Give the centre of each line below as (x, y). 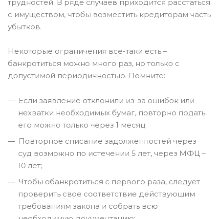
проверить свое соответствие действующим (107, 194)
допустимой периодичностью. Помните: (87, 76)
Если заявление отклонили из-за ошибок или (107, 100)
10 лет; (30, 165)
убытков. (25, 27)
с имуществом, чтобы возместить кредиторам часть (109, 14)
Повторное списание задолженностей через (108, 141)
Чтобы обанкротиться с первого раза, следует (109, 182)
